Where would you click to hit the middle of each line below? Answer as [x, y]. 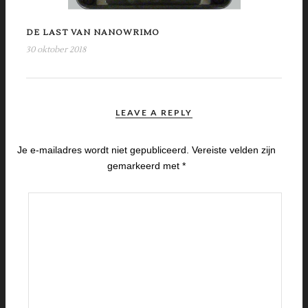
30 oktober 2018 [56, 49]
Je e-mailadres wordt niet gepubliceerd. [103, 150]
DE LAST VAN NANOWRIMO [93, 32]
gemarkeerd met [145, 165]
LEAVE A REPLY [154, 112]
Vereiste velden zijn [234, 150]
